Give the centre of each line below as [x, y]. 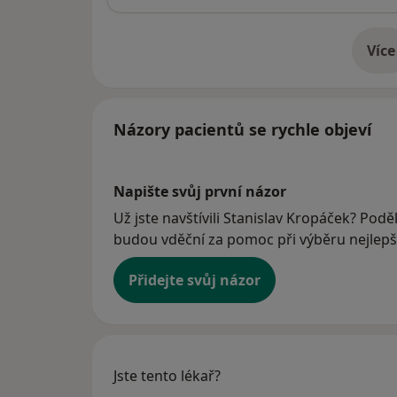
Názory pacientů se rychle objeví [242, 130]
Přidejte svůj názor [195, 280]
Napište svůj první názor [200, 192]
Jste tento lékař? [167, 376]
